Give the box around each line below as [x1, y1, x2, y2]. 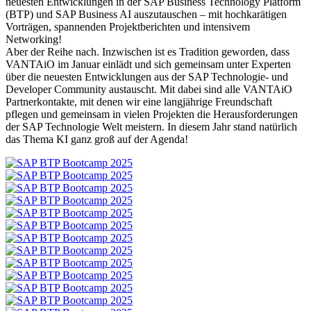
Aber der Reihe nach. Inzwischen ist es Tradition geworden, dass [6, 46, 289, 58]
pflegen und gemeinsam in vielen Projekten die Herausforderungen [6, 108, 298, 121]
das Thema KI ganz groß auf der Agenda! [6, 133, 188, 146]
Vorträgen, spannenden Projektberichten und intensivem [6, 21, 250, 33]
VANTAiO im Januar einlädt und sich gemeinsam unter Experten [6, 58, 291, 71]
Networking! [6, 33, 62, 46]
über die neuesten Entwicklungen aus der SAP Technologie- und [6, 71, 288, 83]
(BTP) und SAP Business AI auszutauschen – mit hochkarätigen [6, 8, 287, 21]
